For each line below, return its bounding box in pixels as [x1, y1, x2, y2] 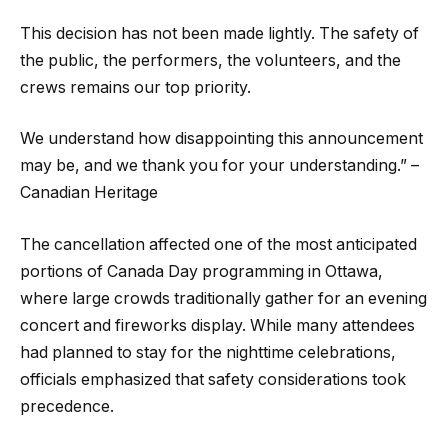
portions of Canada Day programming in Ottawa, [20, 261, 383, 281]
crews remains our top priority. [20, 77, 251, 97]
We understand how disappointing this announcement [20, 129, 423, 149]
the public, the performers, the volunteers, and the [20, 50, 401, 70]
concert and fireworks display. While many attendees [20, 315, 415, 335]
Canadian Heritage [20, 183, 158, 203]
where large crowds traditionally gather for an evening [20, 288, 427, 308]
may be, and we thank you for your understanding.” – [20, 156, 419, 176]
